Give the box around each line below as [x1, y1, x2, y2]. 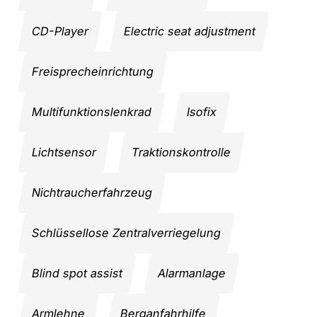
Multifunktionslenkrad [30, 104, 153, 119]
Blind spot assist [30, 265, 124, 280]
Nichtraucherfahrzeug [30, 185, 154, 200]
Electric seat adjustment [122, 23, 257, 38]
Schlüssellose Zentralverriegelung [30, 225, 222, 240]
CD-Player [30, 23, 90, 38]
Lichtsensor [30, 144, 98, 159]
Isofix [185, 104, 218, 119]
